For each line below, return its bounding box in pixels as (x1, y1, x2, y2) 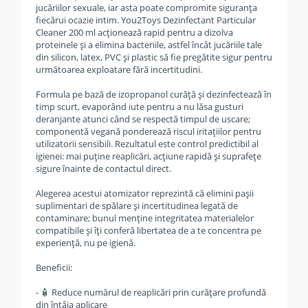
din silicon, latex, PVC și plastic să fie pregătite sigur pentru (36, 51, 272, 63)
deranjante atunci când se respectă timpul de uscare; (36, 113, 250, 125)
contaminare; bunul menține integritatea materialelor (36, 212, 254, 224)
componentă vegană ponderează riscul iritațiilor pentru (36, 125, 261, 137)
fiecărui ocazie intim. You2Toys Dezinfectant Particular (36, 14, 256, 26)
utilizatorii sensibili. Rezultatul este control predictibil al (36, 137, 258, 150)
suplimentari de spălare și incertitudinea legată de (36, 199, 238, 212)
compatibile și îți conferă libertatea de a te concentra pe (36, 224, 261, 236)
